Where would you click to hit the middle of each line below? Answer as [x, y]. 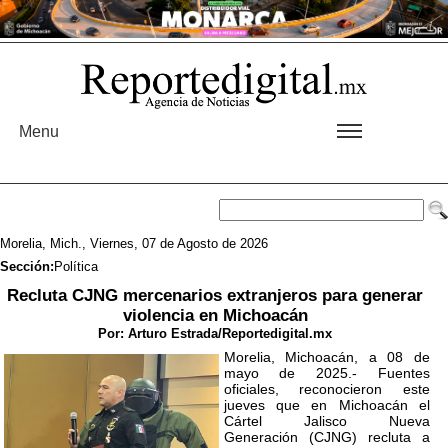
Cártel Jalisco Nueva [327, 421]
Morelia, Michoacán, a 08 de [327, 357]
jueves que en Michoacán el [327, 405]
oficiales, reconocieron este [327, 389]
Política [76, 267]
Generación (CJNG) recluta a [327, 437]
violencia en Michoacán [215, 315]
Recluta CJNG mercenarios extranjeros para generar [215, 295]
